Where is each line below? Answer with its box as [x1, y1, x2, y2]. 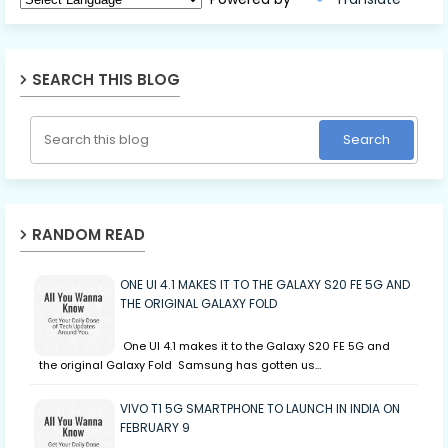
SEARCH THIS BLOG [32, 69, 180, 91]
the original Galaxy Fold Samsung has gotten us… [39, 357, 321, 374]
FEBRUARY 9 [120, 419, 190, 437]
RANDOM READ [32, 224, 145, 246]
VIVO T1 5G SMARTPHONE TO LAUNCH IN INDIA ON [120, 400, 400, 418]
